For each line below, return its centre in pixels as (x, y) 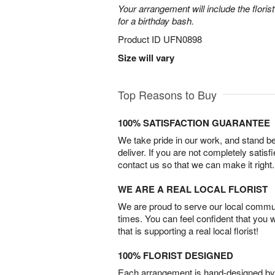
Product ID (141, 39)
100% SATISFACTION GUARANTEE (194, 123)
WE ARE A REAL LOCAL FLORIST (193, 189)
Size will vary (146, 58)
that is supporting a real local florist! (188, 230)
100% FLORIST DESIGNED (176, 255)
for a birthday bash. (156, 21)
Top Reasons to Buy (167, 95)
